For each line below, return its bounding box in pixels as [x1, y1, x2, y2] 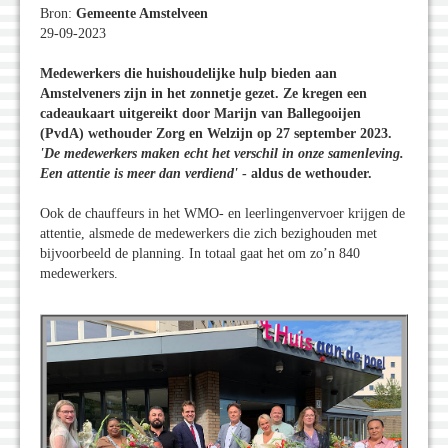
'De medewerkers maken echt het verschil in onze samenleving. [40, 146, 404, 162]
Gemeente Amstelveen [76, 6, 208, 22]
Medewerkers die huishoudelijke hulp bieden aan [40, 66, 337, 82]
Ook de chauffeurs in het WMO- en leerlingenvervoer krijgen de [40, 206, 405, 222]
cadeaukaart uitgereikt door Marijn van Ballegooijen [40, 106, 361, 122]
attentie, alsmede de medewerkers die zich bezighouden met [40, 226, 377, 242]
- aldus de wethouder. [238, 166, 372, 182]
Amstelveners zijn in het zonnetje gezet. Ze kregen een [40, 86, 367, 102]
